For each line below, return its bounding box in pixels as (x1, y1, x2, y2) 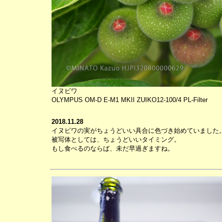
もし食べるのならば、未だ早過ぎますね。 (52, 145, 174, 152)
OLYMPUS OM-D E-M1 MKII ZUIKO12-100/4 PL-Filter (52, 96, 208, 104)
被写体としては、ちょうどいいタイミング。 (52, 136, 180, 143)
